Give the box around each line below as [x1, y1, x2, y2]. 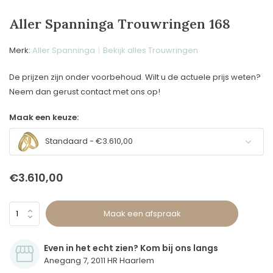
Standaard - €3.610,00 [43, 135, 133, 147]
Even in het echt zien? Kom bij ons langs [44, 242, 218, 254]
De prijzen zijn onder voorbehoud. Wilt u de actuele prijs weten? [9, 71, 261, 83]
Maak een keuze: [9, 112, 79, 123]
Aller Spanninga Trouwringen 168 [9, 15, 230, 32]
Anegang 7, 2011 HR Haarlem [44, 255, 154, 266]
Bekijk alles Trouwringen [103, 44, 198, 56]
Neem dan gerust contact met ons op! [9, 86, 160, 97]
